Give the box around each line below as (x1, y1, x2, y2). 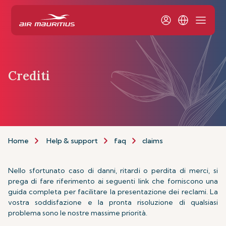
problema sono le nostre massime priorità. (8, 208, 147, 217)
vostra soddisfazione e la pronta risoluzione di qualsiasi (8, 198, 218, 207)
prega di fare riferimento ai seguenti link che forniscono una (8, 177, 218, 186)
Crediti (8, 68, 50, 84)
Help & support (46, 136, 98, 145)
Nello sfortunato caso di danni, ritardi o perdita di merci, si (8, 166, 218, 175)
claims (142, 136, 163, 145)
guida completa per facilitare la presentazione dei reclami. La (8, 187, 218, 196)
